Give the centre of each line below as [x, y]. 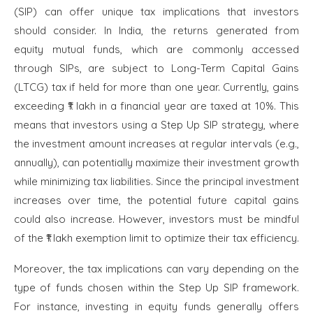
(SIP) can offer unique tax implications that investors [156, 12]
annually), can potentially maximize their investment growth [156, 163]
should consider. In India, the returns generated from [156, 31]
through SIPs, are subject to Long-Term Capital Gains [156, 68]
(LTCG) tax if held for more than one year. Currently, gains [156, 87]
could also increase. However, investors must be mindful [156, 219]
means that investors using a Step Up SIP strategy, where [156, 125]
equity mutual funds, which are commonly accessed [156, 50]
